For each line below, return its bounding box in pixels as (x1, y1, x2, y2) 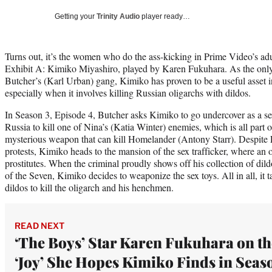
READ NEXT (15, 220, 64, 231)
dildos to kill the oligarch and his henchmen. (5, 180, 183, 194)
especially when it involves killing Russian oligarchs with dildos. (5, 86, 257, 99)
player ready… (140, 12, 190, 21)
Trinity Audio (97, 12, 140, 21)
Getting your (55, 12, 97, 21)
